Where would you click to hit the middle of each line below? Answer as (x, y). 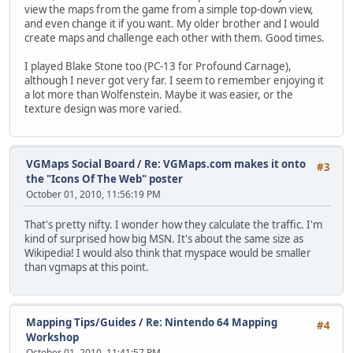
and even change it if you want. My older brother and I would (172, 23)
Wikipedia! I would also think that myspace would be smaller (168, 253)
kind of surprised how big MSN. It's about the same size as (164, 238)
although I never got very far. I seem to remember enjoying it (174, 80)
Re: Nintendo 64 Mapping (212, 322)
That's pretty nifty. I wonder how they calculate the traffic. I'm (173, 224)
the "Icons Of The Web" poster (104, 179)
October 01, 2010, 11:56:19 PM (93, 195)
